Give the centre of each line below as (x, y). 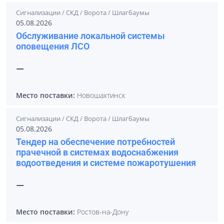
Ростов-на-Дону (102, 212)
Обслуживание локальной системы (90, 36)
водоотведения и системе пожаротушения (106, 163)
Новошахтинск (100, 95)
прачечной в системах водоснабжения (97, 152)
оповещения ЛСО (53, 46)
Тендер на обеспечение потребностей (95, 142)
